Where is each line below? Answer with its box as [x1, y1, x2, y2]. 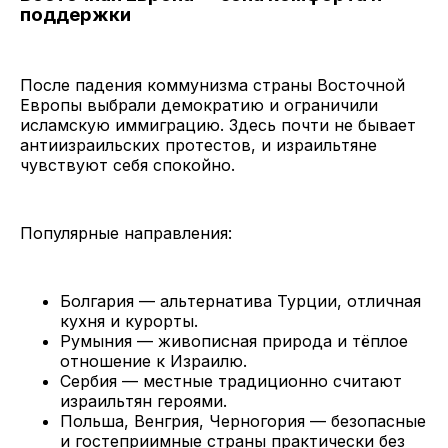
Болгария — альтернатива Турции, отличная [60, 291, 421, 312]
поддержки [20, 2, 131, 26]
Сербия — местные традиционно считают [60, 371, 402, 392]
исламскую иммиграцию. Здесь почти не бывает [20, 115, 416, 136]
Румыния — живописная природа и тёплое [60, 331, 408, 352]
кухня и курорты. [60, 311, 198, 332]
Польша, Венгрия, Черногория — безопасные [60, 411, 426, 432]
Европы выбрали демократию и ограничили [20, 95, 378, 116]
